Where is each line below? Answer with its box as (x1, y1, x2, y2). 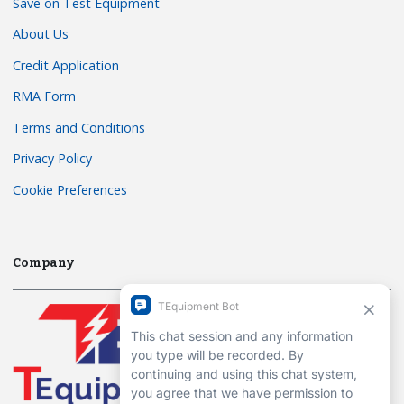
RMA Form (13, 87, 77, 106)
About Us (13, 25, 69, 43)
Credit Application (13, 56, 120, 74)
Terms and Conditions (13, 118, 146, 136)
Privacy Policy (13, 150, 93, 168)
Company (13, 254, 75, 271)
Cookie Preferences (13, 180, 128, 198)
